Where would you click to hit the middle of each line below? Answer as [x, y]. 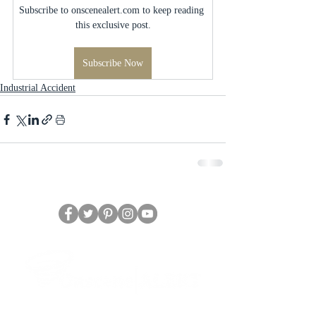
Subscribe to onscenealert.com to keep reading [113, 10]
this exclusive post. [113, 25]
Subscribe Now [113, 63]
